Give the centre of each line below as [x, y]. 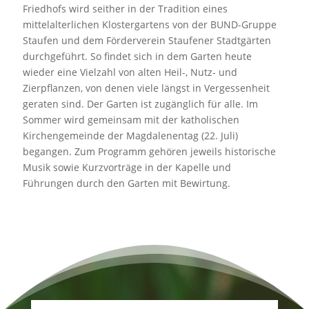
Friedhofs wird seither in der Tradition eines [125, 9]
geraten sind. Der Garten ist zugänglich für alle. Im [140, 104]
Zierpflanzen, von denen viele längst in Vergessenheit [146, 88]
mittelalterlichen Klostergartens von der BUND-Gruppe [150, 24]
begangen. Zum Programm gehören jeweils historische [149, 151]
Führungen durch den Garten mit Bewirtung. [127, 183]
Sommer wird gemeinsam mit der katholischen [131, 120]
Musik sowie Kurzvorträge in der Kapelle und [127, 167]
